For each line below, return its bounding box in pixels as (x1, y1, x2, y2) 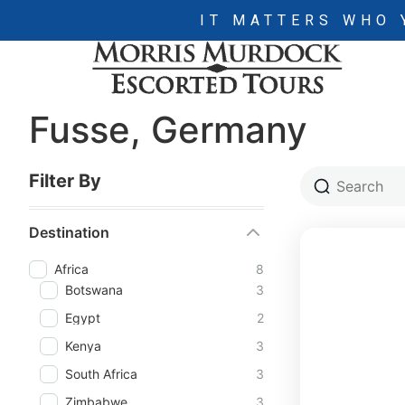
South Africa (65, 365, 137, 381)
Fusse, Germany (29, 108, 307, 152)
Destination (29, 223, 109, 241)
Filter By (29, 170, 101, 192)
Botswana (65, 281, 123, 297)
